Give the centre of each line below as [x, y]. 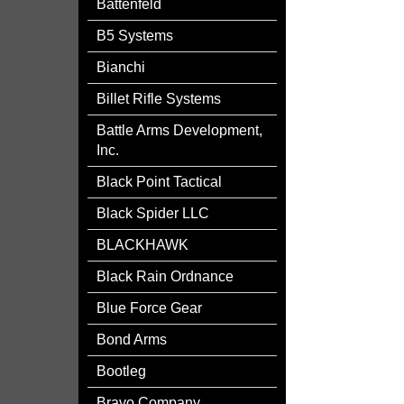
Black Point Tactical [159, 182]
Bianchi [121, 67]
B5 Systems [135, 36]
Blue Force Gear [149, 308]
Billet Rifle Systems [159, 99]
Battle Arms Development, [179, 130]
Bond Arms [132, 340]
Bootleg [121, 371]
